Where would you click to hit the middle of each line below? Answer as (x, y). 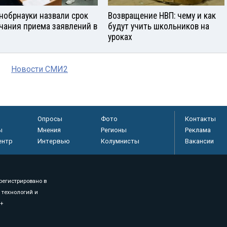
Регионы (113, 130)
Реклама (198, 130)
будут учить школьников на (159, 26)
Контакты (200, 119)
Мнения (49, 130)
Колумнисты (120, 141)
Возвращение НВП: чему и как (162, 16)
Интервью (53, 141)
